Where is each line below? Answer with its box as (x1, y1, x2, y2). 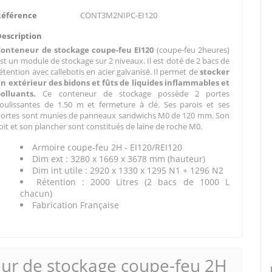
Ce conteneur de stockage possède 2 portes (42, 88, 229, 99)
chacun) (20, 188, 53, 199)
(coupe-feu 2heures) (156, 44, 229, 55)
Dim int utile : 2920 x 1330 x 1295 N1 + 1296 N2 (32, 165, 224, 176)
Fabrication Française (32, 199, 120, 211)
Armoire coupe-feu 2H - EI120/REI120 (32, 141, 183, 153)
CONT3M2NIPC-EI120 (80, 10, 157, 21)
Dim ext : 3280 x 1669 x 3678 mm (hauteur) (32, 153, 206, 165)
